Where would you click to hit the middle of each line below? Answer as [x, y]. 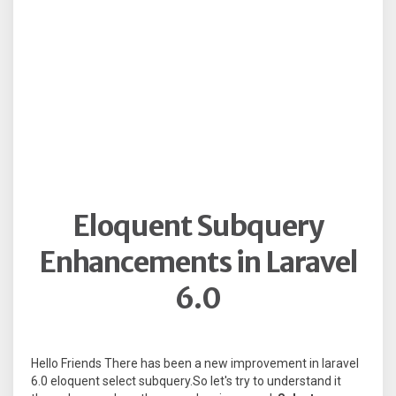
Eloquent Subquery [198, 226]
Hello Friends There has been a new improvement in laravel [195, 364]
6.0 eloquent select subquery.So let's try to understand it [186, 381]
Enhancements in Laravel [198, 263]
